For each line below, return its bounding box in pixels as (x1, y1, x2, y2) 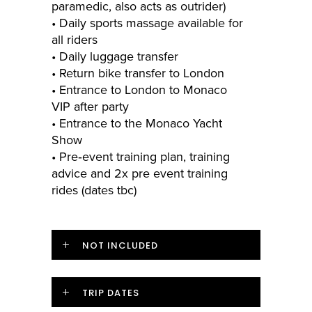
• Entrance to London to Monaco (52, 82, 227, 98)
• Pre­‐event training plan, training (52, 149, 230, 165)
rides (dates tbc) (52, 182, 136, 198)
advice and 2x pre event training (52, 166, 228, 182)
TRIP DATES (82, 286, 139, 300)
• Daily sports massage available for (52, 15, 243, 31)
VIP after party (52, 99, 129, 115)
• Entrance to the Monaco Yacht (52, 116, 222, 132)
